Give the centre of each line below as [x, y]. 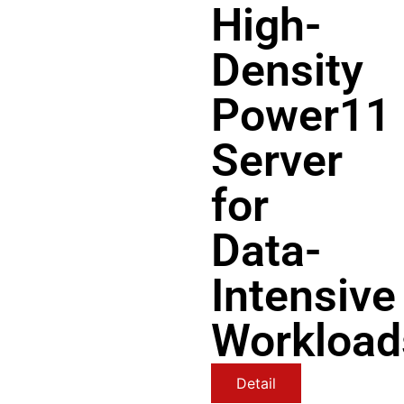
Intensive [303, 296]
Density [287, 70]
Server [277, 161]
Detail [256, 383]
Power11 [301, 115]
